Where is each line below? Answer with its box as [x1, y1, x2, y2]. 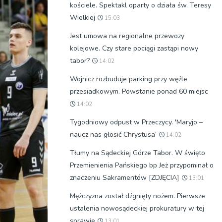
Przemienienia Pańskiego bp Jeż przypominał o [70, 161, 214, 170]
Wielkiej [70, 13, 95, 22]
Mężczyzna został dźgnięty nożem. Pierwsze [70, 191, 205, 201]
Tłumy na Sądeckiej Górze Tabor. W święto [70, 148, 205, 158]
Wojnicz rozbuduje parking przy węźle [70, 74, 187, 84]
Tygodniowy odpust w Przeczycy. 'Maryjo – [70, 117, 203, 127]
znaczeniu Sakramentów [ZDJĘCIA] [70, 173, 179, 182]
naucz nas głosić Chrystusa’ [70, 130, 157, 139]
